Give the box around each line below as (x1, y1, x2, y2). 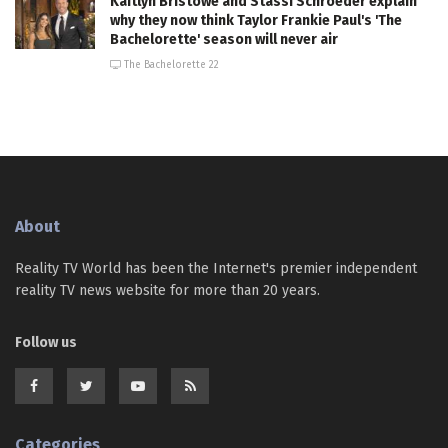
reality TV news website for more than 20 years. (15, 281, 320, 299)
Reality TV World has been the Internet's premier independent (15, 259, 417, 277)
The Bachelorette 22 (121, 58, 219, 71)
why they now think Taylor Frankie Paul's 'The (110, 11, 402, 29)
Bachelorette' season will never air (110, 30, 338, 48)
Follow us (15, 333, 77, 351)
